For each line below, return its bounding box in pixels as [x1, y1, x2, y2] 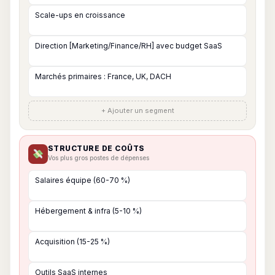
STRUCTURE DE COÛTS [48, 144, 145, 153]
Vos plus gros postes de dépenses [48, 154, 149, 161]
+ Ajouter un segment [101, 106, 174, 115]
